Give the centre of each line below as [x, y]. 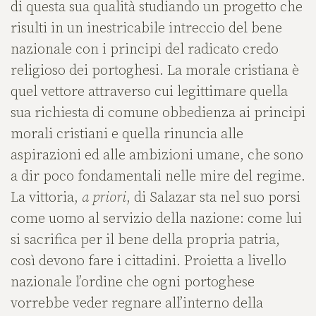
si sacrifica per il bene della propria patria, [145, 240]
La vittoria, [46, 197]
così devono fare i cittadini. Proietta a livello [148, 261]
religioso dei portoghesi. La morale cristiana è [155, 71]
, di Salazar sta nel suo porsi [213, 197]
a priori [104, 197]
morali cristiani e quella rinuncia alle [127, 134]
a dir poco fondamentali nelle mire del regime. [158, 176]
